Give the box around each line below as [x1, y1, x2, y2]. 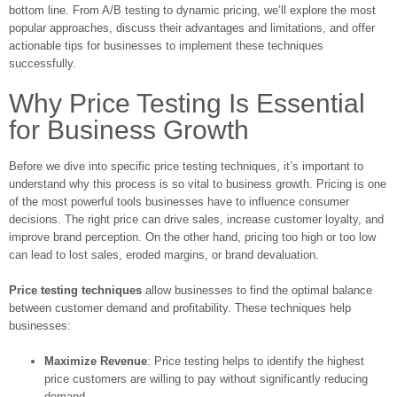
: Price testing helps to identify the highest [147, 354, 364, 368]
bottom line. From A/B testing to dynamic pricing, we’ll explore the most [9, 3, 376, 17]
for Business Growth [9, 114, 249, 144]
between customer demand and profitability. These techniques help [9, 300, 351, 315]
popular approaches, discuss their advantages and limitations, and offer [9, 20, 375, 35]
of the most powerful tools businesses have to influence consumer [9, 194, 349, 208]
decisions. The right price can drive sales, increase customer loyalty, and [9, 212, 384, 226]
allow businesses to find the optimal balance [142, 283, 372, 297]
